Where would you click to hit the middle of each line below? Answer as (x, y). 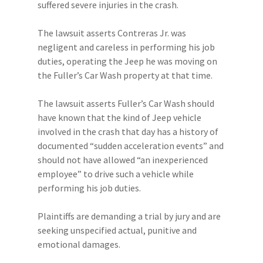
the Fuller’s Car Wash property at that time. (125, 75)
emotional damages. (79, 244)
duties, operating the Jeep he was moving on (127, 61)
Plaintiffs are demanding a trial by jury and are (129, 216)
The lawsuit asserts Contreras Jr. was (112, 33)
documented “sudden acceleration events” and (131, 146)
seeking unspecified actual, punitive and (117, 230)
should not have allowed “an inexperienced (123, 160)
